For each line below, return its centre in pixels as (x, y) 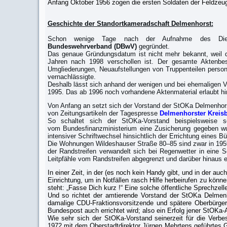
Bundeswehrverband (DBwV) (92, 46)
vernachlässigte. (71, 77)
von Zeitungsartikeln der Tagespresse (102, 113)
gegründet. (153, 46)
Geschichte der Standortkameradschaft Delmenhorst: (130, 24)
